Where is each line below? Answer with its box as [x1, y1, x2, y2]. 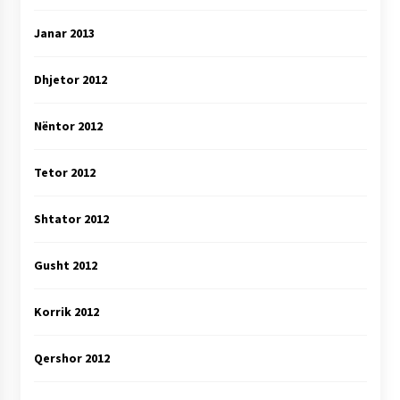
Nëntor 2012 [33, 117, 103, 134]
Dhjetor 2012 [33, 71, 107, 87]
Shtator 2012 [33, 210, 109, 227]
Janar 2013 [33, 24, 95, 41]
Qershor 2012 [33, 349, 110, 366]
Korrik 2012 [33, 303, 99, 320]
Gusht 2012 [33, 256, 97, 273]
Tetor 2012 [33, 163, 96, 180]
